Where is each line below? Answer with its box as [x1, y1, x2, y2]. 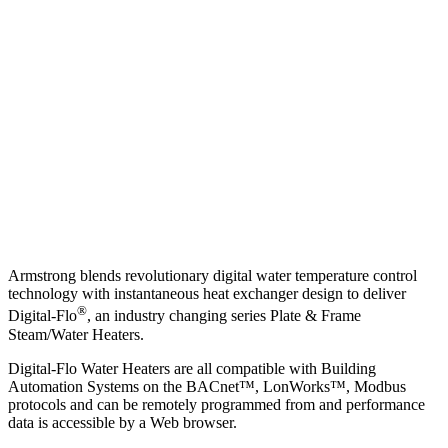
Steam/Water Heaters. [8, 325, 144, 343]
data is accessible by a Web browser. [8, 413, 237, 431]
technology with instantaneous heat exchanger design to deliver [8, 285, 406, 303]
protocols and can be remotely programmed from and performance [8, 395, 425, 413]
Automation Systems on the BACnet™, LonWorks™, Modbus [8, 377, 406, 395]
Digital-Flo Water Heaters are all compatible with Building [8, 359, 376, 377]
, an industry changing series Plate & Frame [87, 307, 361, 325]
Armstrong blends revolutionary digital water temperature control [8, 267, 417, 285]
